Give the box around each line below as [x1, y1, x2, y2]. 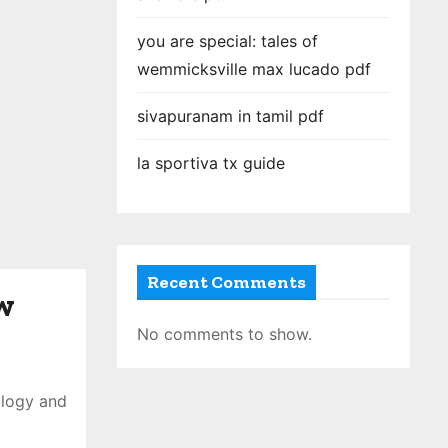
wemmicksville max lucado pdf [137, 59, 371, 79]
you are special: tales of [137, 31, 318, 51]
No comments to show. [137, 324, 312, 344]
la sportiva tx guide [137, 153, 285, 173]
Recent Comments [147, 271, 306, 293]
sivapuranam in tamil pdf [137, 106, 324, 126]
